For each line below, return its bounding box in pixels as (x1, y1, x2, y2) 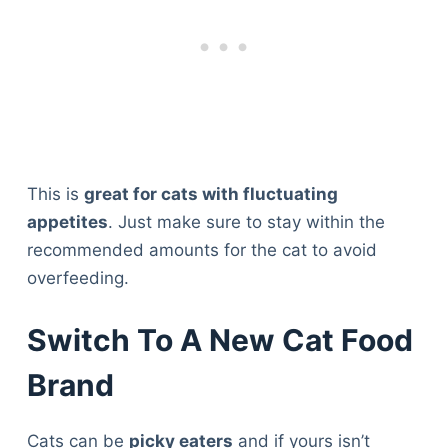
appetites (26, 212, 108, 233)
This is (26, 184, 84, 205)
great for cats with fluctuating (83, 184, 338, 205)
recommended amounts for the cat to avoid (26, 240, 377, 261)
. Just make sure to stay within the (107, 212, 385, 233)
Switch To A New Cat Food (26, 321, 413, 358)
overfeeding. (26, 268, 129, 289)
